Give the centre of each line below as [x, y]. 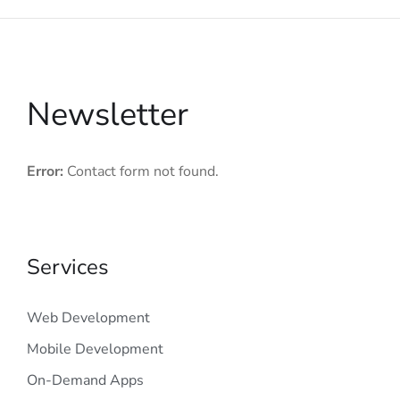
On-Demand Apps [85, 381]
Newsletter [108, 115]
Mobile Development [95, 350]
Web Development [88, 318]
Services [68, 267]
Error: [45, 172]
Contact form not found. [141, 172]
